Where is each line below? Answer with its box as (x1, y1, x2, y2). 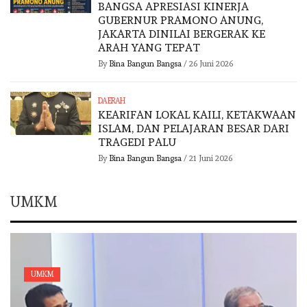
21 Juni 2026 (189, 153, 233, 164)
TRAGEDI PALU (98, 136, 177, 149)
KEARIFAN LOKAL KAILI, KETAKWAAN (98, 108, 297, 122)
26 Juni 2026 (189, 59, 234, 69)
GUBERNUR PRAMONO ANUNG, (98, 14, 264, 27)
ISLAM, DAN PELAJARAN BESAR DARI (98, 122, 290, 136)
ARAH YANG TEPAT (98, 41, 201, 55)
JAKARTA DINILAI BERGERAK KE (98, 27, 266, 41)
